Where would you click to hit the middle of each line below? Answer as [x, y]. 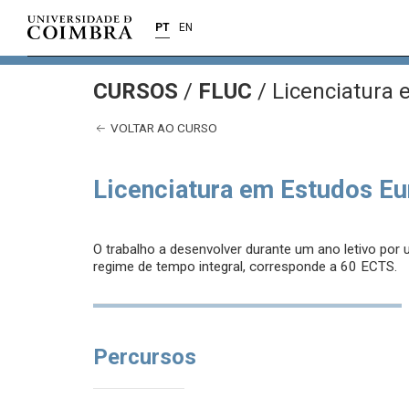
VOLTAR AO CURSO [163, 128]
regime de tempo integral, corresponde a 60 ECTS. [245, 267]
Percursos [145, 357]
